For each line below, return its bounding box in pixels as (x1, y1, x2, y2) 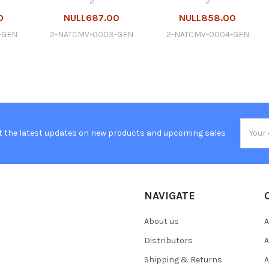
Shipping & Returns (144, 254, 222, 265)
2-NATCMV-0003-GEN (50, 29, 134, 40)
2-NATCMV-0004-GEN (166, 29, 249, 40)
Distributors (144, 235, 193, 246)
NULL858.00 (179, 11, 237, 23)
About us (144, 216, 179, 226)
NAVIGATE (144, 189, 195, 202)
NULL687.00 (64, 11, 120, 23)
